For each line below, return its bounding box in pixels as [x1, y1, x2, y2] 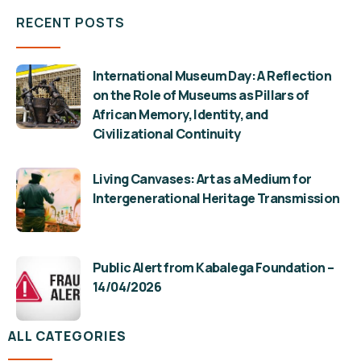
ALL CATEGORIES [8, 326, 127, 345]
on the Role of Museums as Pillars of [93, 85, 309, 104]
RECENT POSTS [16, 13, 125, 31]
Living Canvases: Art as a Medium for [93, 169, 312, 188]
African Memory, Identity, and [93, 105, 268, 123]
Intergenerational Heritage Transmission [93, 189, 340, 207]
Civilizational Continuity [93, 124, 240, 143]
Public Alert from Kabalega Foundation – [93, 258, 334, 276]
